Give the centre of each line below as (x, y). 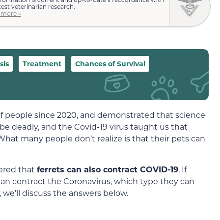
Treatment (42, 64)
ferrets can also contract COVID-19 (108, 169)
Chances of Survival (110, 64)
